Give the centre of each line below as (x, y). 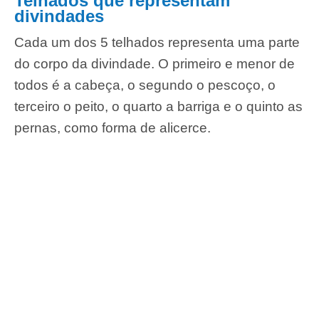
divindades (59, 16)
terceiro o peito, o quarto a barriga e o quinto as (158, 106)
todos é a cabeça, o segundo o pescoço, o (145, 85)
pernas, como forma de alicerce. (113, 127)
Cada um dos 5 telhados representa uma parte (157, 42)
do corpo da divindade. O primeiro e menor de (155, 63)
